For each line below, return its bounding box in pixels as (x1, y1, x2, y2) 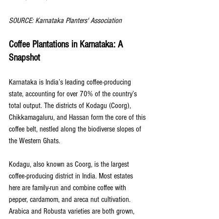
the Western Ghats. (9, 136, 60, 146)
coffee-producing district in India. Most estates (9, 172, 135, 181)
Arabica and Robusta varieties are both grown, (9, 207, 136, 216)
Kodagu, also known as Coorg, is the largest (9, 160, 131, 169)
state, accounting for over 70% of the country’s (9, 89, 139, 99)
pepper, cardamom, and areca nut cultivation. (9, 195, 132, 204)
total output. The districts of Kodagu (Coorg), (9, 101, 133, 110)
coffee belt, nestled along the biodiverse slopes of (9, 125, 143, 134)
